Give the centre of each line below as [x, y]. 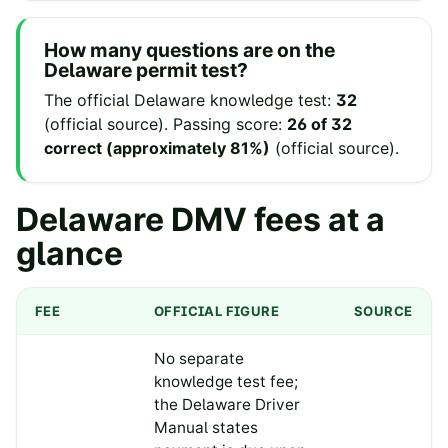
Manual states [206, 428]
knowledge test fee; [226, 382]
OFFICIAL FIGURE [216, 311]
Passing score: [230, 124]
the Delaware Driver [227, 405]
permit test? [190, 70]
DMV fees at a [274, 220]
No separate [199, 359]
